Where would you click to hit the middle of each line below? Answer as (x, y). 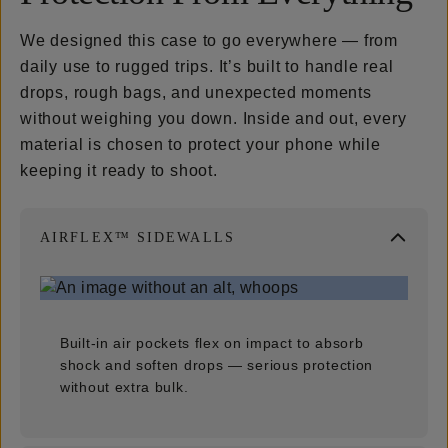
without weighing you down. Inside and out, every (213, 118)
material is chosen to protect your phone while (200, 144)
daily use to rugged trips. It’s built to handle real (207, 66)
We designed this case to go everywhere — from (209, 40)
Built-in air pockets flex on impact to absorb (212, 342)
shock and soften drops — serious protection (217, 364)
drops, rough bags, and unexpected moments (196, 92)
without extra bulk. (124, 386)
